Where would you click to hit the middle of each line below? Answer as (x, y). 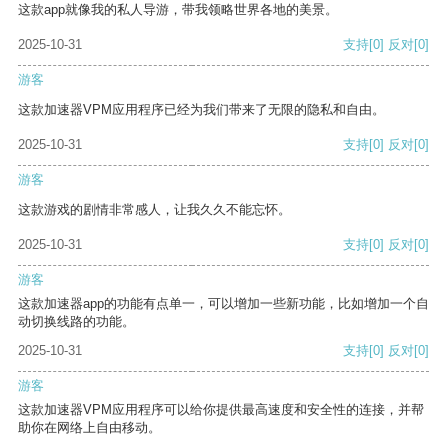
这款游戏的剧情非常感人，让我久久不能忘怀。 (154, 210)
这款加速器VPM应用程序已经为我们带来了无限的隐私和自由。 (201, 110)
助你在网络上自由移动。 (89, 428)
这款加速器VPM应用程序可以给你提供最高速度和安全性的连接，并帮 (221, 410)
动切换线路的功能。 (76, 322)
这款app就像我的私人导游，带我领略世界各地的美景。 (178, 10)
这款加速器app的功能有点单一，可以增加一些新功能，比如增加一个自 (223, 304)
